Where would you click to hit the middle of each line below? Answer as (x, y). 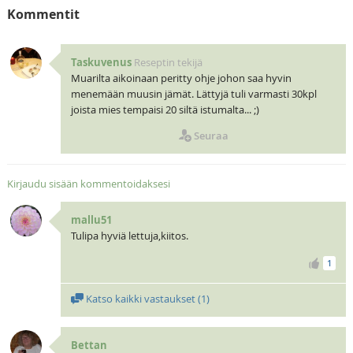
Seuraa (211, 135)
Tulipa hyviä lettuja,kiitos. (129, 235)
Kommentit (43, 14)
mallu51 (91, 219)
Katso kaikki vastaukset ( (142, 298)
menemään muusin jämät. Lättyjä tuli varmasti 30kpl (193, 93)
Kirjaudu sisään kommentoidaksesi (88, 183)
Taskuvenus (101, 62)
